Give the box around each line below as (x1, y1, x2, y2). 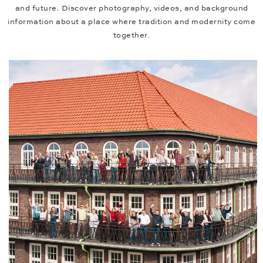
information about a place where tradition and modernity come (8, 16, 255, 26)
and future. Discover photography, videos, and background (15, 3, 248, 13)
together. (113, 30, 150, 40)
